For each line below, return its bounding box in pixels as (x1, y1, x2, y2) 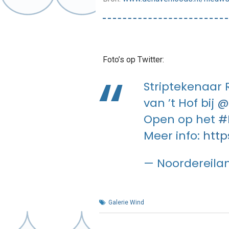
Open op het (143, 111, 218, 127)
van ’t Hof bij (143, 95, 217, 111)
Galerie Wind (108, 198, 144, 206)
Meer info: (143, 127, 203, 144)
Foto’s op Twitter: (102, 54, 164, 64)
